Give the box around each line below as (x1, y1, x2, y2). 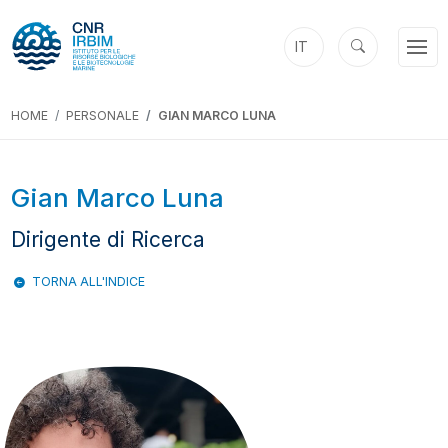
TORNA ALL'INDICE (32, 274, 145, 290)
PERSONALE (65, 108, 139, 124)
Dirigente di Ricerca (10, 227, 205, 253)
